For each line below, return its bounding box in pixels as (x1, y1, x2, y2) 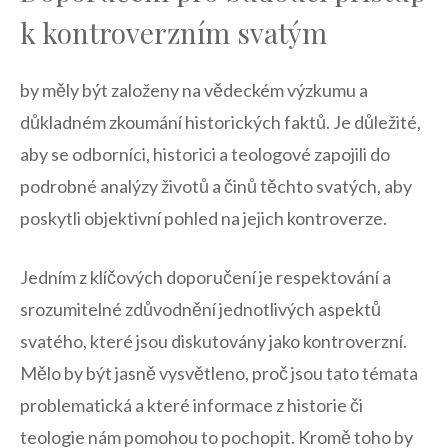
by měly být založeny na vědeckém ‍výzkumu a (20, 79, 368, 102)
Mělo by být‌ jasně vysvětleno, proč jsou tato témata (20, 362, 418, 385)
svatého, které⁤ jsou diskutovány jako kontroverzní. (20, 330, 407, 353)
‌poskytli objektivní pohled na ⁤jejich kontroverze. (20, 207, 387, 230)
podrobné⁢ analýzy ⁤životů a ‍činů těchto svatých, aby (20, 175, 412, 198)
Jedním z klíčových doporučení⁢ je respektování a (20, 266, 391, 289)
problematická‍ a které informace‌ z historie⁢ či (20, 394, 363, 417)
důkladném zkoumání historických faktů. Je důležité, (20, 111, 421, 134)
